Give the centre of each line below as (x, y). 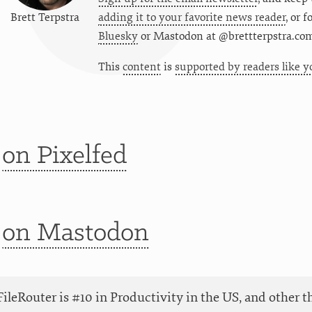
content (141, 67)
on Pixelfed (64, 156)
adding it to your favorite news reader (192, 18)
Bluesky (118, 37)
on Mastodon (75, 234)
